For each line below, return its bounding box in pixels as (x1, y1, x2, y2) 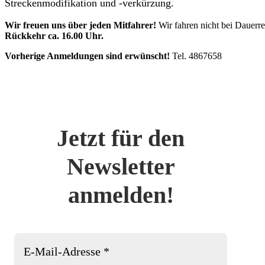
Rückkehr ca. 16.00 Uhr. (5, 30, 104, 41)
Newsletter (66, 153, 175, 180)
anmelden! (67, 181, 174, 208)
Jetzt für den (57, 124, 185, 151)
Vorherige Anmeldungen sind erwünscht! (5, 50, 170, 61)
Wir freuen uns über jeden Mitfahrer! (5, 20, 156, 30)
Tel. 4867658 (170, 50, 222, 61)
